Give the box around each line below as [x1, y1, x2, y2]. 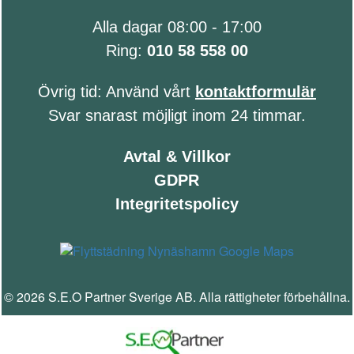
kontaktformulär [194, 83, 316, 101]
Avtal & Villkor [122, 148, 231, 166]
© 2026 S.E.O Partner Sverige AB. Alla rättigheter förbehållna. [3, 288, 350, 307]
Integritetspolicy [115, 195, 239, 213]
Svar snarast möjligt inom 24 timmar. [47, 107, 306, 125]
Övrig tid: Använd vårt [37, 83, 195, 101]
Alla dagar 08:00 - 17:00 [92, 18, 262, 36]
